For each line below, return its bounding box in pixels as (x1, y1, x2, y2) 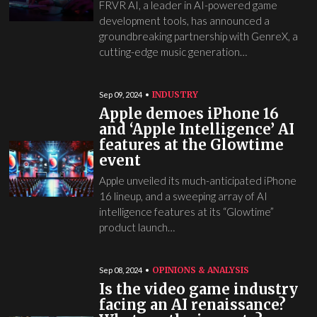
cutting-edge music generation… (98, 45, 247, 58)
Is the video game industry (98, 280, 298, 298)
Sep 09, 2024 (98, 90, 142, 99)
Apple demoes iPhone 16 (98, 105, 279, 122)
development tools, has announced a (98, 14, 270, 27)
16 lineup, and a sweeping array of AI (98, 190, 267, 202)
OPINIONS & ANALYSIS (151, 265, 249, 275)
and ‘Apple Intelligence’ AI (98, 120, 294, 138)
